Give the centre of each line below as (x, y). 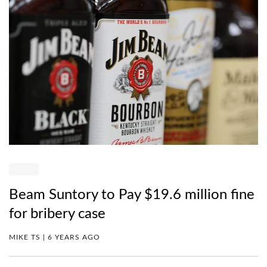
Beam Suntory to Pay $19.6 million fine (132, 195)
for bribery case (57, 214)
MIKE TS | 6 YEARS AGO (55, 237)
